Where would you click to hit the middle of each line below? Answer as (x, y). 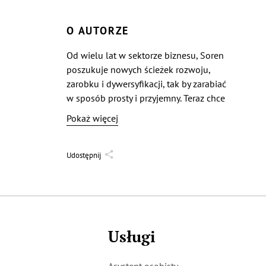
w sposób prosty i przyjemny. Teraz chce (146, 98)
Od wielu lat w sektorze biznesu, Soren (145, 55)
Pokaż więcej (92, 118)
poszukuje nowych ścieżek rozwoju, (138, 69)
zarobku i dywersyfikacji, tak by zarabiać (146, 84)
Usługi (132, 237)
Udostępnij (84, 155)
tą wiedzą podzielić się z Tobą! (128, 112)
